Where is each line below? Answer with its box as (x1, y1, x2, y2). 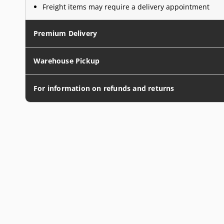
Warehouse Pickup (33, 56, 100, 66)
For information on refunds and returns (33, 83, 174, 93)
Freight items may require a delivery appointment (42, 2, 209, 12)
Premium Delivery (33, 28, 97, 38)
